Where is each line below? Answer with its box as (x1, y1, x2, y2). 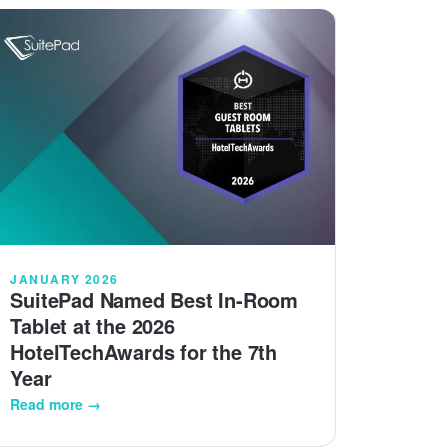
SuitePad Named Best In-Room (10, 285, 298, 315)
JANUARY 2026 (10, 270, 119, 289)
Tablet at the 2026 (10, 311, 175, 341)
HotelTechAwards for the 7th (10, 337, 277, 367)
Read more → (10, 394, 102, 415)
